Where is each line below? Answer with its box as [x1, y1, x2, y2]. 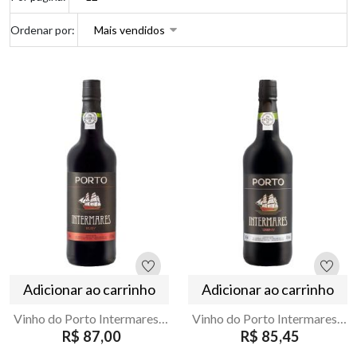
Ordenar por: [10, 23, 75, 37]
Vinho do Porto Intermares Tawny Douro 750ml [337, 310, 347, 326]
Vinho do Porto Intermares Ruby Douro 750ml [159, 310, 168, 326]
